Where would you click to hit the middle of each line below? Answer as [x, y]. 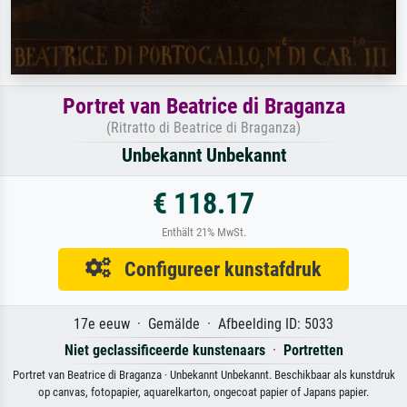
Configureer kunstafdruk [216, 268]
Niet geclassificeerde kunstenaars [164, 350]
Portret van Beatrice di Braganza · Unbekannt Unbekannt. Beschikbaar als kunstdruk [203, 374]
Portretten [313, 350]
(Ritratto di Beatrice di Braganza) [203, 127]
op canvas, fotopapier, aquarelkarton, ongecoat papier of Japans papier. [203, 392]
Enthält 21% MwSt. [203, 232]
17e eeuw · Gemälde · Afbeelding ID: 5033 [203, 323]
